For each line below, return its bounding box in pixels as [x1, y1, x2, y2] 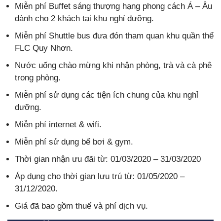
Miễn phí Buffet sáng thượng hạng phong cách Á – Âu [15, 1, 212, 11]
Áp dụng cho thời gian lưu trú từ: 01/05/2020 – [15, 171, 184, 181]
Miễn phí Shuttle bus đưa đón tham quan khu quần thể [15, 31, 214, 40]
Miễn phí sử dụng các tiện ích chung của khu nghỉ [15, 90, 198, 100]
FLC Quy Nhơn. [15, 43, 73, 53]
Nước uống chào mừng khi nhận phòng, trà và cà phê [15, 60, 212, 70]
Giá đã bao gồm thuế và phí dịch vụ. [15, 201, 148, 211]
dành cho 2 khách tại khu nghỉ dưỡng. [15, 13, 154, 23]
